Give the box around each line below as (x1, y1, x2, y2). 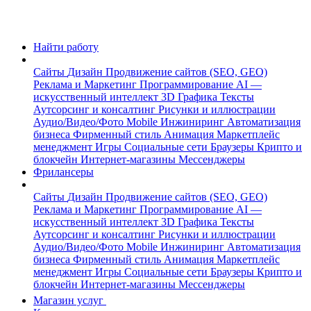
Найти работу (33, 41, 99, 53)
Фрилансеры (33, 166, 94, 178)
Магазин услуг (33, 294, 106, 306)
